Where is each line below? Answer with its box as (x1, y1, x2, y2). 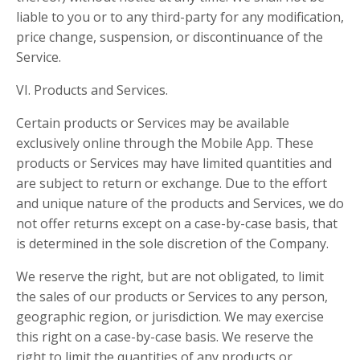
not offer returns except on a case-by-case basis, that (16, 215, 337, 232)
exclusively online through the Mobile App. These (16, 134, 313, 152)
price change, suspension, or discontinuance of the (16, 28, 323, 46)
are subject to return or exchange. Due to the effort (16, 174, 327, 192)
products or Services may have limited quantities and (16, 154, 332, 172)
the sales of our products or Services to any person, (16, 288, 328, 305)
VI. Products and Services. (16, 81, 168, 99)
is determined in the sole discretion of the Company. (16, 235, 329, 252)
